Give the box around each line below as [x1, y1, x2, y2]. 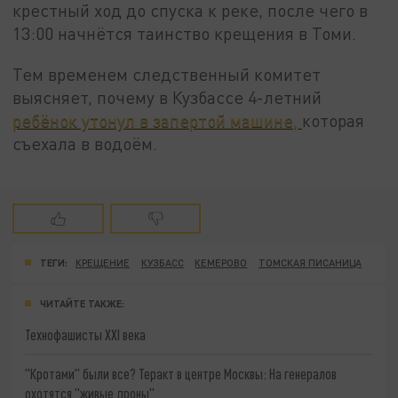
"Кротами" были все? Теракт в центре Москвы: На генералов [25, 364, 338, 382]
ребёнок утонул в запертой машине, [12, 109, 303, 131]
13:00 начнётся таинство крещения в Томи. [12, 23, 357, 44]
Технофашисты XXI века [25, 326, 147, 344]
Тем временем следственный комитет [12, 63, 322, 84]
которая [302, 109, 365, 131]
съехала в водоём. [12, 132, 158, 154]
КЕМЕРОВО [195, 257, 248, 269]
